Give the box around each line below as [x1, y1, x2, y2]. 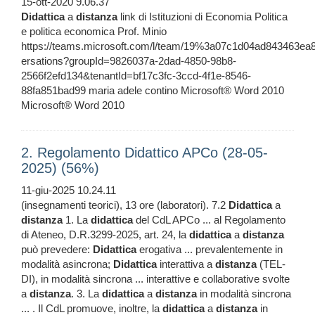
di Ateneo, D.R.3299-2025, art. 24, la [21, 229, 189, 241]
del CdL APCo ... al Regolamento [133, 214, 285, 226]
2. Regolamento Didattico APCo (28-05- [21, 145, 268, 161]
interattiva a [157, 258, 215, 271]
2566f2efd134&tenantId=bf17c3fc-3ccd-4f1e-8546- [21, 70, 251, 82]
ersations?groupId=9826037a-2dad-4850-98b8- [21, 55, 236, 67]
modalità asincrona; [21, 258, 113, 271]
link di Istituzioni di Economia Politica [117, 11, 288, 23]
